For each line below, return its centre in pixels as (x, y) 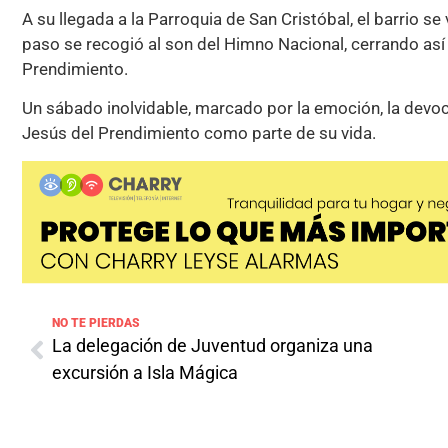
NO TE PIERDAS (96, 323)
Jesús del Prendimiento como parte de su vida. (199, 133)
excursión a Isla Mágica (145, 373)
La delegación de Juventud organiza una (212, 346)
